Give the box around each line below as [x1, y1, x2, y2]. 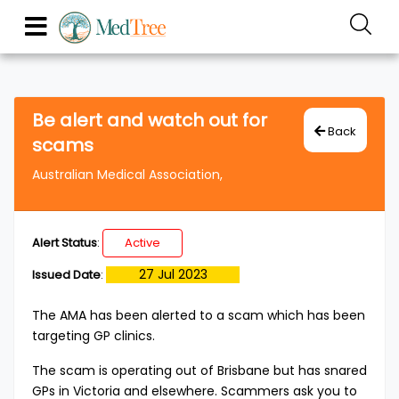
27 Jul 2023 [138, 265, 208, 283]
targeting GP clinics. [32, 327, 162, 345]
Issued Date [32, 266, 101, 283]
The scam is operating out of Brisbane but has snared [32, 362, 367, 379]
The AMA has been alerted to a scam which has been [32, 306, 365, 324]
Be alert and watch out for [32, 108, 267, 133]
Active [125, 234, 160, 251]
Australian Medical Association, [32, 166, 223, 183]
